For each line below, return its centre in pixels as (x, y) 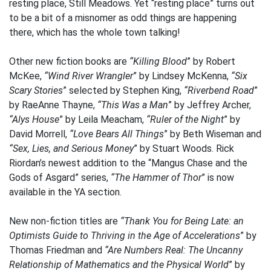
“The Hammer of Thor (156, 178)
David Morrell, (39, 134)
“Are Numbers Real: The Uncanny (174, 250)
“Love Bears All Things (117, 134)
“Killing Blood (158, 61)
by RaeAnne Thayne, (53, 105)
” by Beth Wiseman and (213, 134)
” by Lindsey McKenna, (182, 76)
